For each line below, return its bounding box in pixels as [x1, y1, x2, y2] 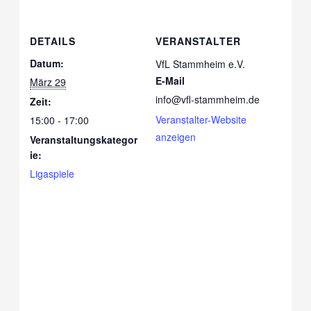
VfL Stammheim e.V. [155, 56, 245, 71]
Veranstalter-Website [155, 112, 246, 126]
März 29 [30, 74, 67, 89]
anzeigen [155, 129, 196, 144]
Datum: [30, 56, 65, 70]
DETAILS [30, 33, 76, 48]
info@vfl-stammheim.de [155, 92, 260, 106]
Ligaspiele [30, 166, 75, 180]
